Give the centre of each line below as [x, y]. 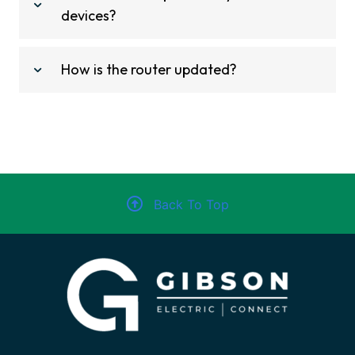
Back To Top [191, 204]
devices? [89, 16]
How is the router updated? [149, 70]
